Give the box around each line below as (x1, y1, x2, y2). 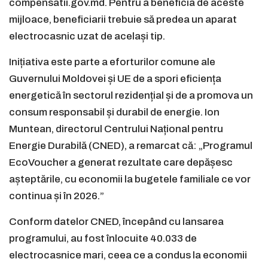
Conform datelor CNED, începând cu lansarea (9, 216, 224, 228)
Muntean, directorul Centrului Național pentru (9, 123, 223, 135)
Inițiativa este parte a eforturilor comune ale (9, 56, 215, 68)
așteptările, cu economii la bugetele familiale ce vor (9, 173, 251, 185)
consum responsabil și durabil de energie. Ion (9, 106, 220, 118)
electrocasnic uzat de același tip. (9, 31, 165, 42)
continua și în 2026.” (9, 190, 104, 202)
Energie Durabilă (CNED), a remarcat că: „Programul (9, 140, 252, 152)
